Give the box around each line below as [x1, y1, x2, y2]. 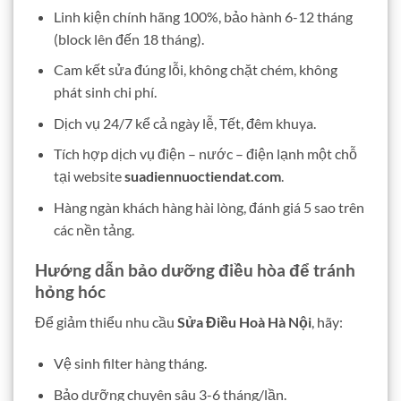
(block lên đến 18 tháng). [53, 30, 204, 47]
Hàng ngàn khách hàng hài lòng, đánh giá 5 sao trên [53, 198, 364, 216]
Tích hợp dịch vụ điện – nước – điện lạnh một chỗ [53, 145, 357, 163]
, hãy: [311, 313, 343, 331]
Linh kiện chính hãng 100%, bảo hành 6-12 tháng [53, 7, 353, 25]
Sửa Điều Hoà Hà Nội [177, 313, 311, 331]
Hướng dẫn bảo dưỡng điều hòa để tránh [35, 259, 355, 280]
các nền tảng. [53, 220, 134, 238]
